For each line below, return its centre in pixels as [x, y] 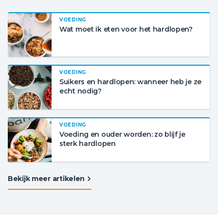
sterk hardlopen [88, 144]
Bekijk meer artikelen [46, 179]
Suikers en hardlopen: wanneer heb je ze [131, 82]
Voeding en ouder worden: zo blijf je [122, 134]
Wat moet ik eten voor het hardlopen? [126, 29]
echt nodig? [81, 91]
